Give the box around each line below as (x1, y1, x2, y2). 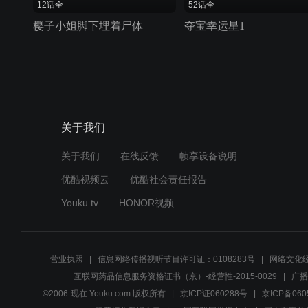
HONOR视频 (118, 197, 174, 208)
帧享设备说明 (179, 150, 237, 162)
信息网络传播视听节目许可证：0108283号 (98, 254, 255, 264)
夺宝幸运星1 (184, 19, 245, 32)
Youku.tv (60, 197, 98, 208)
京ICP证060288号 (179, 288, 247, 298)
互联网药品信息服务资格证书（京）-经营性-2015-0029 (74, 271, 277, 281)
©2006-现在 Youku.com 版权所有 (42, 288, 166, 298)
